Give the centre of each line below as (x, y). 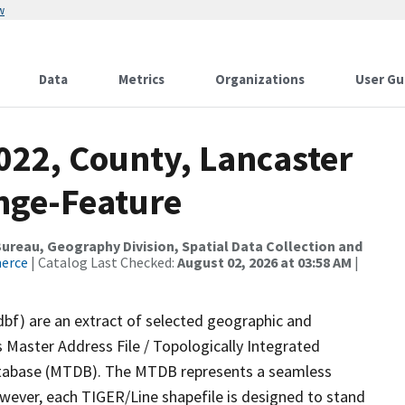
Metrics (141, 79)
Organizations (260, 79)
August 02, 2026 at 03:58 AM (264, 262)
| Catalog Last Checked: (103, 262)
